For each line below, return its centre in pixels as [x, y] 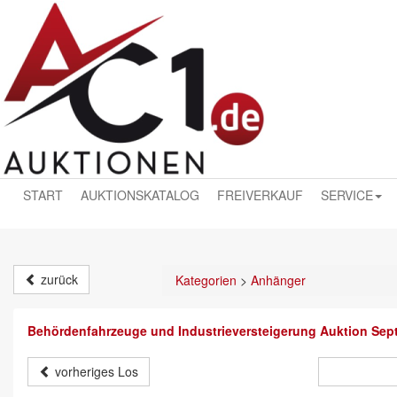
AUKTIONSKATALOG [140, 195]
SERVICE [347, 195]
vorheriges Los [95, 371]
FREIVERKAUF [260, 195]
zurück [58, 279]
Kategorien [206, 280]
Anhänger [278, 280]
